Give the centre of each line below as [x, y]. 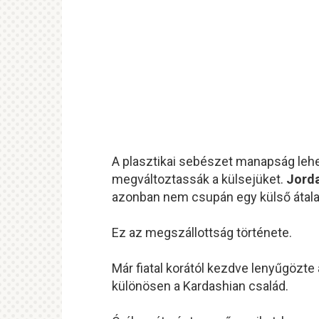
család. [268, 286]
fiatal [151, 268]
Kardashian [216, 286]
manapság [267, 161]
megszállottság [191, 232]
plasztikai [151, 161]
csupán [214, 197]
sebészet [207, 161]
